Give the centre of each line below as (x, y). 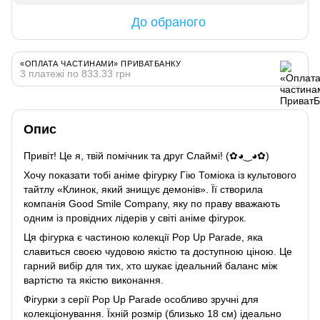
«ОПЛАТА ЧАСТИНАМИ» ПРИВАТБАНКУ (101, 63)
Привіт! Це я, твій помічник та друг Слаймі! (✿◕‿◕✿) (146, 155)
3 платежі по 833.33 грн (75, 73)
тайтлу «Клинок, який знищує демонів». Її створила (143, 189)
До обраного (169, 22)
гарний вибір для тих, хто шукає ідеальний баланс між (150, 265)
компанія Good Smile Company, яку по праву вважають (152, 203)
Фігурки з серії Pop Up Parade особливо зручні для (141, 299)
